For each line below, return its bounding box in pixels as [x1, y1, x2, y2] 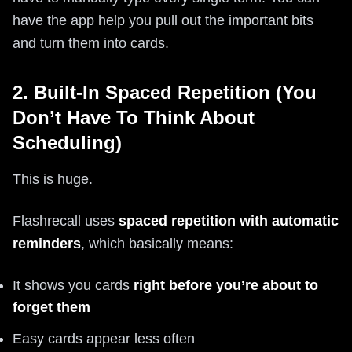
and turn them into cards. [13, 35, 169, 51]
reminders [13, 236, 81, 251]
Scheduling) [13, 132, 122, 153]
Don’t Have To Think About [13, 107, 255, 128]
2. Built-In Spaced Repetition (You [13, 82, 317, 103]
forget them [13, 299, 90, 315]
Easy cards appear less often [13, 331, 195, 346]
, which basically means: [81, 236, 233, 251]
